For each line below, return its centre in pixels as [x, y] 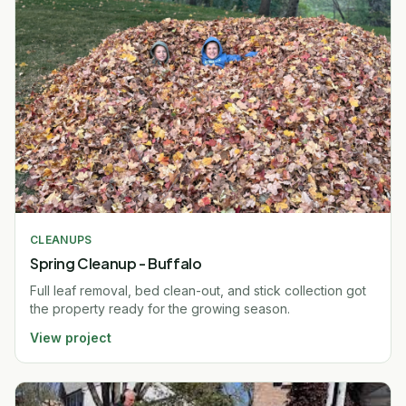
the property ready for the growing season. [160, 308]
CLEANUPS [61, 239]
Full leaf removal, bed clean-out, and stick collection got [198, 290]
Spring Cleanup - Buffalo [116, 263]
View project [71, 337]
